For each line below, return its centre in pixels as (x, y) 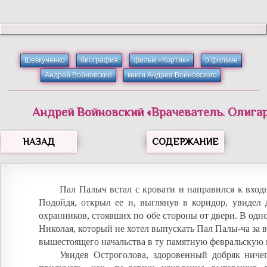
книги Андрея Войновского (173, 75)
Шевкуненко (44, 60)
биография (99, 60)
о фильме (221, 60)
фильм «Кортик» (161, 60)
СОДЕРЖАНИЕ (185, 142)
